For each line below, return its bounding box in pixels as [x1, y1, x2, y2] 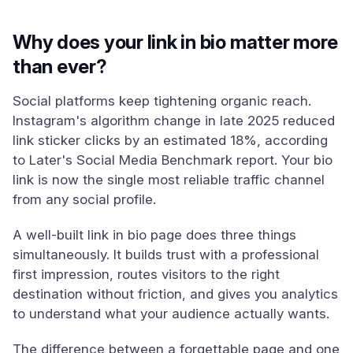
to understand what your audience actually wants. [13, 306, 329, 321]
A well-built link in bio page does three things [13, 227, 296, 243]
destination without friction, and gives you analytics [13, 286, 338, 302]
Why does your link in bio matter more [13, 31, 339, 54]
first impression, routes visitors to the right [13, 266, 280, 282]
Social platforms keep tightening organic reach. [13, 93, 311, 109]
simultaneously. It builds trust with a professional [13, 247, 319, 262]
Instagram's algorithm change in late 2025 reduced [13, 113, 335, 128]
